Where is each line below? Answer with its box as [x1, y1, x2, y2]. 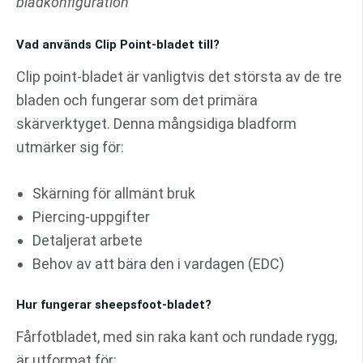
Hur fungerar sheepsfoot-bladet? [16, 297, 211, 313]
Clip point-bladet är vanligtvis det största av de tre [16, 67, 342, 85]
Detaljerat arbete [32, 232, 143, 250]
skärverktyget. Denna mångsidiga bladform [16, 114, 297, 132]
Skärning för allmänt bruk [32, 185, 195, 203]
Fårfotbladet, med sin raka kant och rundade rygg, [16, 327, 337, 345]
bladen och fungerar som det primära [16, 91, 258, 109]
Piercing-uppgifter [32, 208, 150, 226]
